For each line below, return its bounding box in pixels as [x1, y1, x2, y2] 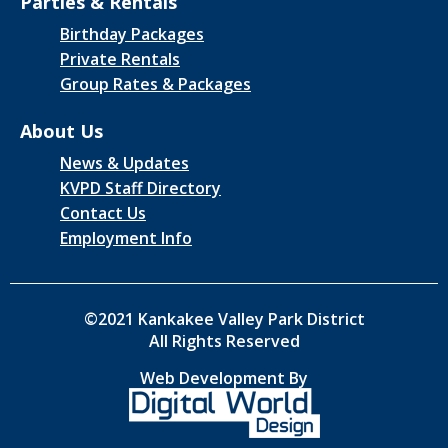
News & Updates [60, 152, 189, 175]
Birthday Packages [60, 23, 204, 46]
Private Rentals [60, 48, 180, 71]
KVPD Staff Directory [60, 177, 221, 200]
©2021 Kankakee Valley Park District [83, 308, 365, 331]
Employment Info [60, 227, 192, 250]
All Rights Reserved [148, 330, 300, 353]
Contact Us [60, 202, 146, 225]
